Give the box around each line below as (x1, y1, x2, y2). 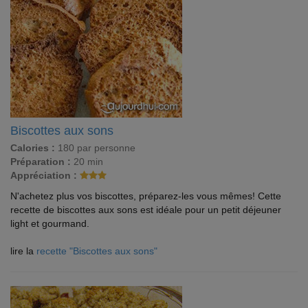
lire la (10, 245, 36, 256)
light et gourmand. (10, 218, 89, 229)
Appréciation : (10, 170, 77, 181)
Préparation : (10, 156, 71, 167)
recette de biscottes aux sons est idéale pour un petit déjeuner (10, 204, 281, 215)
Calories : (10, 142, 55, 153)
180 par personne (55, 142, 135, 153)
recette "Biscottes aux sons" (36, 245, 157, 256)
